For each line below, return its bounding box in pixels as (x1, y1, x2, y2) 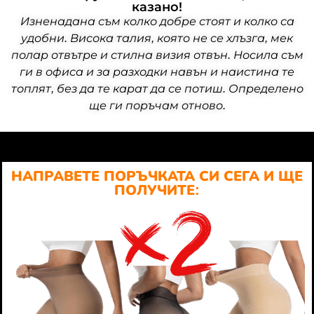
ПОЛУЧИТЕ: (114, 182, 200, 198)
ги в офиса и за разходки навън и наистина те (20, 66, 294, 78)
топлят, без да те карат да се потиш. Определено (11, 83, 303, 95)
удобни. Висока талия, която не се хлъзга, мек (21, 32, 293, 45)
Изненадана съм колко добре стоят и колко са (20, 15, 294, 28)
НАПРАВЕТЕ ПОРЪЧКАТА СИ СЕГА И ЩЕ (11, 168, 303, 184)
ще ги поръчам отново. (88, 100, 226, 112)
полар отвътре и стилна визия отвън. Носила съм (11, 49, 303, 62)
